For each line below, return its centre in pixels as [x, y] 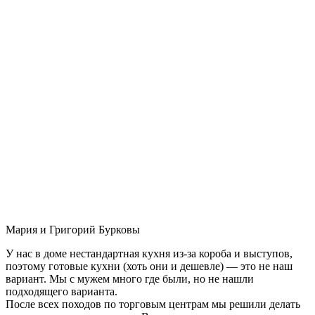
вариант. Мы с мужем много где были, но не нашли [130, 278]
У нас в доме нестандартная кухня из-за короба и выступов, [149, 253]
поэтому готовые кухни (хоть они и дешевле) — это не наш [149, 266]
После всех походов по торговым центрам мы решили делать [153, 304]
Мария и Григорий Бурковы [73, 229]
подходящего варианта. [62, 291]
